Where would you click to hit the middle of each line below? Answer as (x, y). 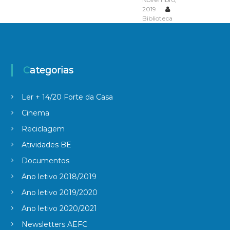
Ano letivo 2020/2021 (59, 208)
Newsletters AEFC (54, 224)
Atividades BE (46, 145)
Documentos (45, 160)
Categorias (51, 70)
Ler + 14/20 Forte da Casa (67, 97)
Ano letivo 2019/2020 (59, 192)
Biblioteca (157, 18)
